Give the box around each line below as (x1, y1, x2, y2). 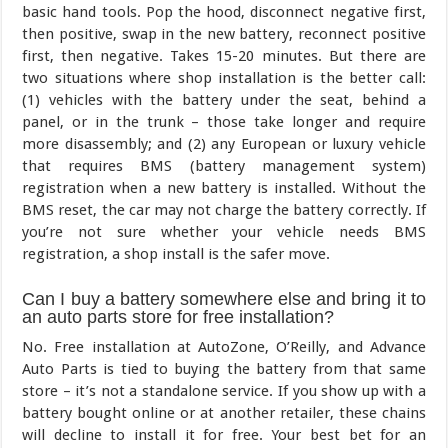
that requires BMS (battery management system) (22, 157, 426, 176)
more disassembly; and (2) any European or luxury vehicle (22, 135, 426, 154)
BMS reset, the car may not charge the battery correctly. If (22, 201, 426, 220)
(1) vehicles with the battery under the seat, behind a (22, 91, 426, 110)
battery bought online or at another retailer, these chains (22, 404, 426, 423)
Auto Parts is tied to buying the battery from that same (22, 360, 426, 379)
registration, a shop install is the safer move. (22, 245, 331, 264)
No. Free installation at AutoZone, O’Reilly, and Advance (22, 338, 426, 357)
